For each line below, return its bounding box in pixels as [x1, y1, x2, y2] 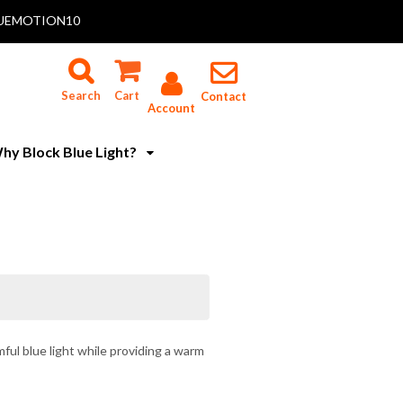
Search [60, 88, 101, 103]
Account [148, 101, 195, 115]
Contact [201, 89, 246, 103]
